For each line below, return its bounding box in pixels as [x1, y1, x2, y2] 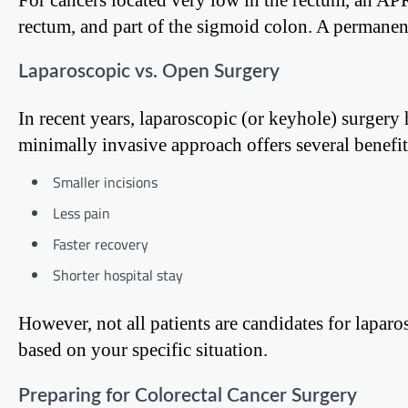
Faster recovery [53, 233, 148, 256]
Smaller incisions [53, 171, 158, 194]
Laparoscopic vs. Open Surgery [18, 62, 280, 82]
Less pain [53, 202, 110, 225]
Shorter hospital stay [53, 264, 183, 287]
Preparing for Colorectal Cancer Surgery [18, 385, 357, 405]
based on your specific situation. [18, 338, 268, 360]
